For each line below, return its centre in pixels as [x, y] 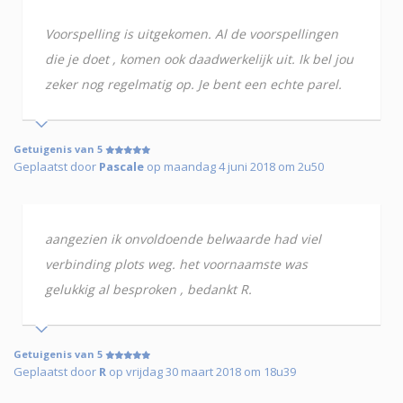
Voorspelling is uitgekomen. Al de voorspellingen [192, 34]
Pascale [121, 167]
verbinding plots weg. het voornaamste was [176, 264]
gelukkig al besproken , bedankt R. [148, 290]
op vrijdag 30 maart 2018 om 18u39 [201, 372]
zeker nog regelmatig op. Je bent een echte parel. [193, 85]
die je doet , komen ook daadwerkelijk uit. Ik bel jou [199, 59]
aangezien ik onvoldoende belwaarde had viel [183, 239]
